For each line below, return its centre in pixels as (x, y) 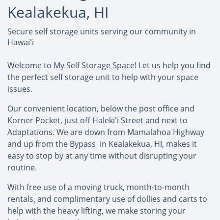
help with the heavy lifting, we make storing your (96, 211)
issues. (21, 89)
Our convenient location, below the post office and (101, 109)
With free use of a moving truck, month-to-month (98, 187)
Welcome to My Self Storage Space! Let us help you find (109, 65)
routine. (23, 167)
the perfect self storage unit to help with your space (103, 77)
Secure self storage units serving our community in (102, 31)
